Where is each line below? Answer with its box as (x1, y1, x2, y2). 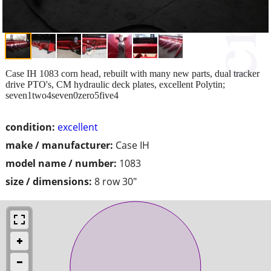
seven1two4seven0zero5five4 (5, 90, 119, 100)
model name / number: (5, 156, 117, 170)
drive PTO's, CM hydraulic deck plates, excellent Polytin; (5, 79, 225, 90)
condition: (5, 120, 55, 134)
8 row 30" (94, 174, 137, 188)
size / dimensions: (5, 174, 92, 188)
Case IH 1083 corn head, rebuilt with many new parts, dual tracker (5, 68, 260, 79)
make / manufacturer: (5, 138, 113, 152)
